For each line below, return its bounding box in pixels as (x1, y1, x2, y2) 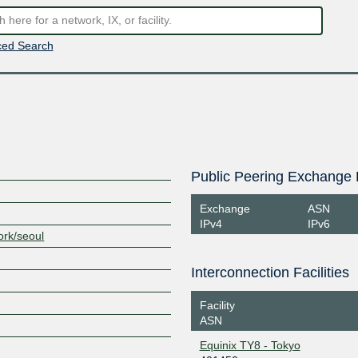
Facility (199, 298, 235, 312)
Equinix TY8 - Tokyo (199, 338, 300, 352)
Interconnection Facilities (190, 265, 349, 280)
